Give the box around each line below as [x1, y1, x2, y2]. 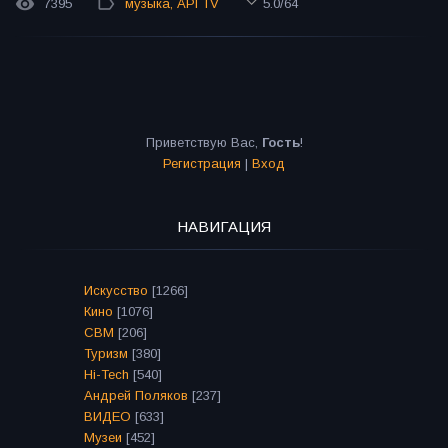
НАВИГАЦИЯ [177, 218, 271, 236]
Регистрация [163, 156, 241, 172]
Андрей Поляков [84, 388, 188, 404]
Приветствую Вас [145, 135, 255, 151]
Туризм [84, 346, 128, 362]
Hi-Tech [84, 367, 129, 383]
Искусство [84, 283, 148, 299]
